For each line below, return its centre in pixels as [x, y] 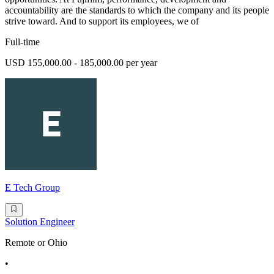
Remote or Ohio [36, 243]
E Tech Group [32, 188]
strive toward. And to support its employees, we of [102, 21]
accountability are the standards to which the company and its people [137, 10]
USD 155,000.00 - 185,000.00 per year [81, 63]
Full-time [22, 42]
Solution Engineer [40, 222]
